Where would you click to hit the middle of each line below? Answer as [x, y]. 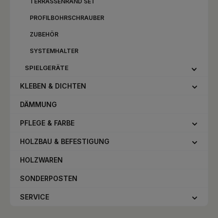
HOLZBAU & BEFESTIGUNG [65, 141]
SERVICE [35, 197]
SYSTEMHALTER [54, 51]
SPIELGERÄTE [47, 68]
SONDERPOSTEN [49, 178]
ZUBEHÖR [44, 34]
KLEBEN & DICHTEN [53, 86]
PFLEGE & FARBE [47, 123]
